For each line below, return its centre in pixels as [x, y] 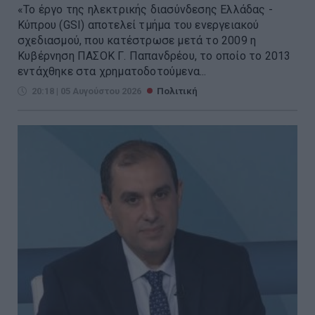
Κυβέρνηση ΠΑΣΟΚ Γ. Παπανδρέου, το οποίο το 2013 [154, 56]
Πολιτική [177, 91]
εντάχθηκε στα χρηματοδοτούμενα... [112, 71]
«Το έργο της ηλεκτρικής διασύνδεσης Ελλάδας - [145, 9]
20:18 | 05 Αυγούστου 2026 [86, 91]
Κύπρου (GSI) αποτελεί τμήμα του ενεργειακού [139, 25]
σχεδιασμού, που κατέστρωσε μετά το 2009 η [137, 40]
